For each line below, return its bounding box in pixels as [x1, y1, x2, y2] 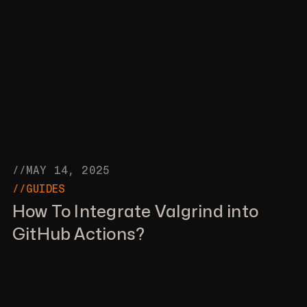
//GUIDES [12, 182, 66, 195]
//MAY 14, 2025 [12, 163, 110, 177]
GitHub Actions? [12, 226, 145, 243]
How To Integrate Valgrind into [12, 204, 258, 220]
